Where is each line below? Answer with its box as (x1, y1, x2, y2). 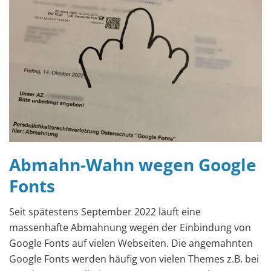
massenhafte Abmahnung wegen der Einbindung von (9, 221, 251, 235)
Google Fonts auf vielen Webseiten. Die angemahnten (9, 237, 253, 250)
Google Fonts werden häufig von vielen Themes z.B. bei (9, 252, 259, 266)
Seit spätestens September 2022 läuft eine (9, 205, 201, 219)
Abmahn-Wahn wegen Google (9, 153, 256, 177)
